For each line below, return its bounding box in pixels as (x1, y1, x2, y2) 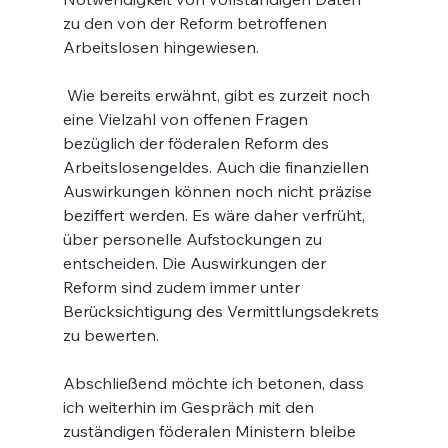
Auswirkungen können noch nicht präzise (62, 181, 376, 201)
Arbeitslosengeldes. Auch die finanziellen (62, 157, 373, 177)
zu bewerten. (62, 325, 159, 345)
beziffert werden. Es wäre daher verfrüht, (62, 205, 369, 225)
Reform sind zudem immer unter (62, 277, 304, 297)
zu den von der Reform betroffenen (62, 13, 331, 33)
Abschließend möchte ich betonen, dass (62, 373, 368, 393)
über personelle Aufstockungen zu (62, 229, 326, 249)
